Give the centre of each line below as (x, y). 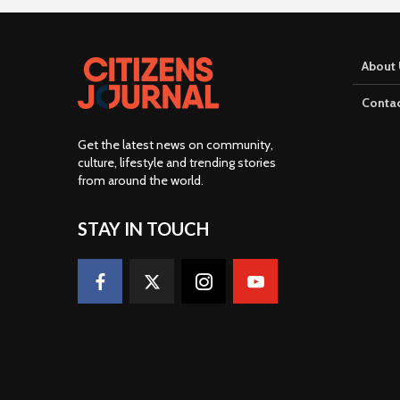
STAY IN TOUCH (143, 229)
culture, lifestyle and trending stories (177, 163)
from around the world (139, 181)
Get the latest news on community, (175, 145)
